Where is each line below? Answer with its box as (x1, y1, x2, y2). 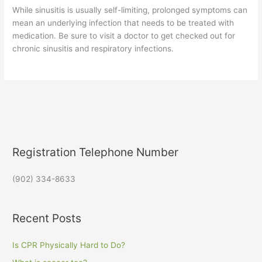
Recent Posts (12, 211, 82, 225)
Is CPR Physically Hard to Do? (12, 240, 126, 250)
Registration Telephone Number (12, 145, 179, 160)
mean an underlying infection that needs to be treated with (12, 18, 235, 28)
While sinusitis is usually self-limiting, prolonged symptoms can (12, 5, 248, 15)
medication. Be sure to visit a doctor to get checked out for (12, 31, 236, 41)
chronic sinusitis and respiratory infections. (12, 44, 174, 54)
